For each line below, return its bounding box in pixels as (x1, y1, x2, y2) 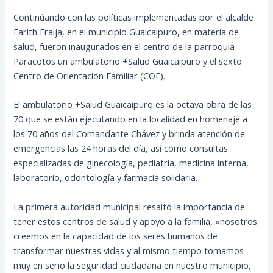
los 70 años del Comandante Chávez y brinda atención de (13, 127, 246, 140)
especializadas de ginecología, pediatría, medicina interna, (13, 157, 249, 169)
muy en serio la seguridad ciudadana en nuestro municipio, (13, 258, 252, 271)
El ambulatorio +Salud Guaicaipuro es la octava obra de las (13, 98, 252, 111)
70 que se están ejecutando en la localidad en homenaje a (13, 113, 248, 126)
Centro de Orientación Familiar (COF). (13, 69, 166, 82)
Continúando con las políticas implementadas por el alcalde (13, 10, 254, 23)
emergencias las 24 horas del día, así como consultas (13, 142, 229, 155)
